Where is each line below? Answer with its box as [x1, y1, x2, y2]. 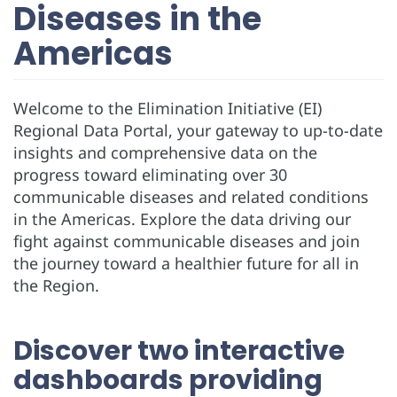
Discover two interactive [13, 332, 345, 370]
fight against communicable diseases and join [13, 230, 360, 253]
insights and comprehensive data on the [13, 142, 317, 164]
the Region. [13, 275, 104, 297]
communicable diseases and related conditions [13, 186, 369, 208]
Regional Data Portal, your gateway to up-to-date [13, 120, 383, 142]
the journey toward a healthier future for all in [13, 253, 359, 275]
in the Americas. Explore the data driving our [13, 208, 351, 230]
